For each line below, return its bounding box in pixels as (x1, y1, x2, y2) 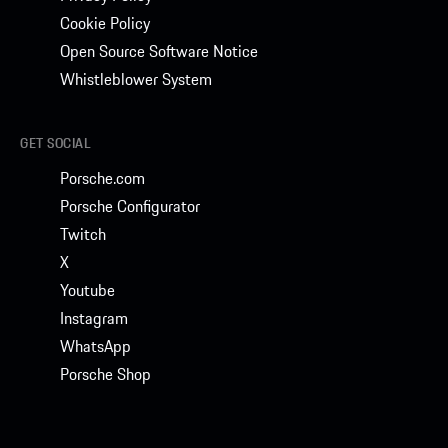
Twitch (60, 221, 106, 246)
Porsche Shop (60, 361, 151, 386)
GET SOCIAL (20, 132, 92, 153)
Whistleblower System (60, 66, 212, 91)
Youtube (60, 277, 115, 302)
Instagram (60, 305, 128, 330)
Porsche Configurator (60, 193, 200, 218)
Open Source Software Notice (60, 38, 258, 63)
